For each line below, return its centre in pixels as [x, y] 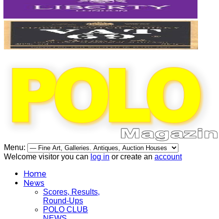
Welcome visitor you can [47, 157]
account [168, 157]
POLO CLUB [66, 209]
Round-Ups [63, 201]
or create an [132, 157]
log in [100, 157]
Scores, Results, [71, 192]
